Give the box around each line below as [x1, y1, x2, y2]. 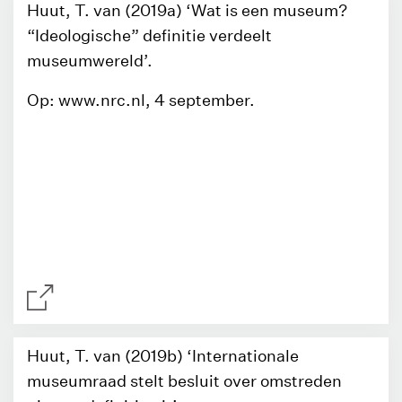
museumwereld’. [27, 51, 153, 70]
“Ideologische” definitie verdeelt [27, 26, 272, 45]
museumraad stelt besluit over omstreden [27, 371, 342, 390]
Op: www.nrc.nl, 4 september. [27, 91, 255, 109]
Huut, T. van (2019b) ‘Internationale [27, 346, 299, 365]
